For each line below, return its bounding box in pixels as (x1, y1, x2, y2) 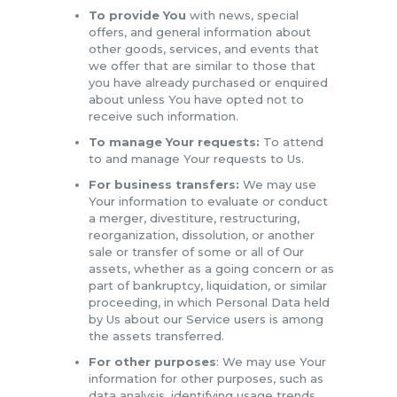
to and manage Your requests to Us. (88, 151, 304, 166)
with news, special (185, 7, 299, 22)
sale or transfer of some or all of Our (88, 244, 304, 259)
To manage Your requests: (88, 134, 260, 149)
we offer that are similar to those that (88, 58, 315, 73)
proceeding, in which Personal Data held (88, 294, 330, 309)
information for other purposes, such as (88, 370, 323, 385)
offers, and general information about (88, 24, 311, 39)
